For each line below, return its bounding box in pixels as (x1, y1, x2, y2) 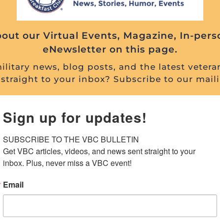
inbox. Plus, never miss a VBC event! (3, 157, 132, 168)
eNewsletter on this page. (42, 43, 178, 55)
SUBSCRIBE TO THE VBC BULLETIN (3, 133, 139, 145)
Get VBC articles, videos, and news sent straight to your (3, 145, 196, 157)
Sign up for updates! (3, 107, 147, 127)
